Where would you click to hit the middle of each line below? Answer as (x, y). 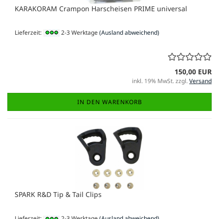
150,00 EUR (193, 72)
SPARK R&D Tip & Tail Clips (58, 195)
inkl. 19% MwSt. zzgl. (161, 81)
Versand (200, 81)
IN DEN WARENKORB (109, 102)
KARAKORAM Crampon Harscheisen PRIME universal (101, 9)
